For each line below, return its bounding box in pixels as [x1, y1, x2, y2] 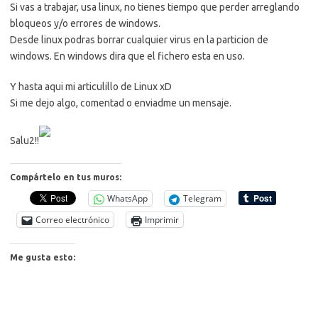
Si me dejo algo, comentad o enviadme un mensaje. [10, 97, 231, 109]
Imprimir [145, 214, 179, 226]
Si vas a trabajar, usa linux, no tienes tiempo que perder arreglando [10, 1, 300, 13]
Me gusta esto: [10, 253, 75, 262]
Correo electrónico [35, 214, 109, 226]
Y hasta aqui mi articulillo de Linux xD [10, 81, 172, 92]
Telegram [183, 192, 221, 204]
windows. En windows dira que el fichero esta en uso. [10, 50, 245, 62]
